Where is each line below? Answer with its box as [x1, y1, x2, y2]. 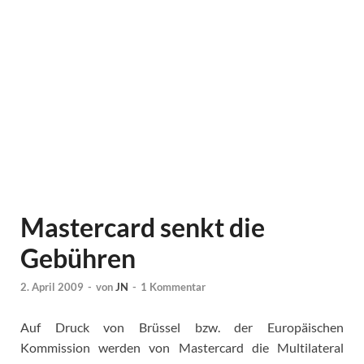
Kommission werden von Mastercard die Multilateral [20, 340, 344, 356]
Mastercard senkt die [20, 211, 265, 243]
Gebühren [20, 242, 136, 274]
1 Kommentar [141, 280, 206, 294]
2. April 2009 [20, 280, 84, 294]
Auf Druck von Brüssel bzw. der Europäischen [20, 319, 344, 336]
